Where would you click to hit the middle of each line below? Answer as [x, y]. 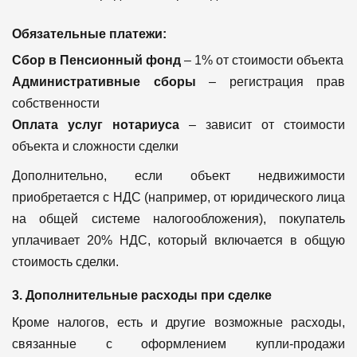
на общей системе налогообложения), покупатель [178, 218]
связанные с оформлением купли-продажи [178, 343]
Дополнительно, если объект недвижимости [178, 175]
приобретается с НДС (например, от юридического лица [178, 197]
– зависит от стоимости [262, 124]
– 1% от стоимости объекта [262, 60]
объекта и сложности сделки [95, 146]
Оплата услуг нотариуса [96, 124]
